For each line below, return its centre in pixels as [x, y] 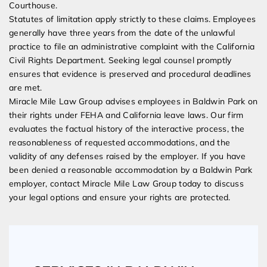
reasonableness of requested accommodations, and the [120, 143]
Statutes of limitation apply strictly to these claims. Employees [133, 19]
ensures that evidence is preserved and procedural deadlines [130, 74]
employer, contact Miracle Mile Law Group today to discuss [127, 184]
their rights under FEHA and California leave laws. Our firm [126, 115]
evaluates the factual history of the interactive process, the [127, 129]
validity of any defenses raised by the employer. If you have [127, 156]
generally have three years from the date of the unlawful [122, 33]
